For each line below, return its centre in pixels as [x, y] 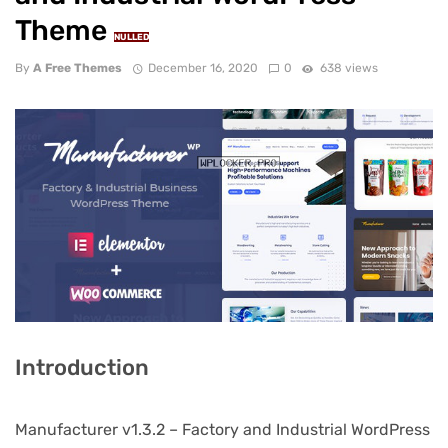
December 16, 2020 [202, 68]
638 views [348, 68]
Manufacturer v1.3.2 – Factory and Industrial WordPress [222, 429]
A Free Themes [77, 68]
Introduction [82, 367]
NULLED [131, 37]
